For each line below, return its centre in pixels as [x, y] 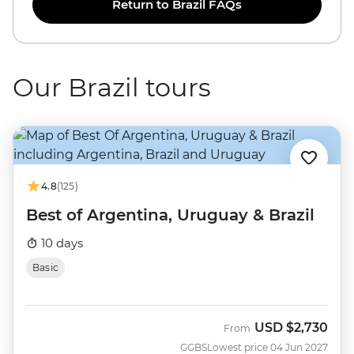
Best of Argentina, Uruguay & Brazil [170, 215]
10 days [60, 243]
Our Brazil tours [112, 87]
